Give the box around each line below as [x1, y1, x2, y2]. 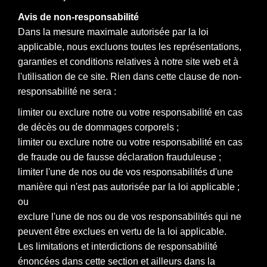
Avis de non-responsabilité [18, 11, 139, 22]
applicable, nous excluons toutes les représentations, [18, 41, 241, 52]
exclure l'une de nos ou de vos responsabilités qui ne [18, 211, 241, 222]
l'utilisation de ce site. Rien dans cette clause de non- [18, 71, 241, 82]
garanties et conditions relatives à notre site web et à [18, 56, 238, 67]
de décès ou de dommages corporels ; [18, 122, 179, 132]
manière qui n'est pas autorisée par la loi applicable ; [18, 181, 240, 192]
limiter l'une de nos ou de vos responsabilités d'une [18, 166, 233, 177]
